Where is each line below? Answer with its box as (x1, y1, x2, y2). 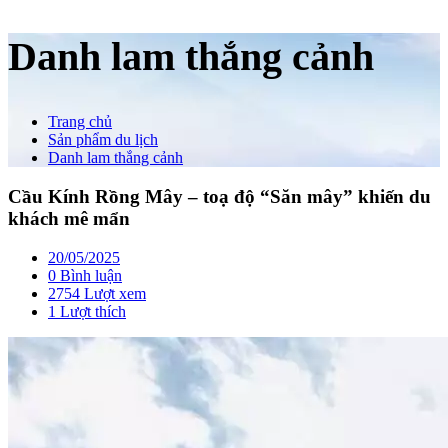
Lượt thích (56, 302, 126, 320)
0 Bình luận (48, 266, 122, 284)
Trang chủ (48, 113, 112, 131)
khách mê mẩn (8, 208, 130, 230)
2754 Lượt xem (48, 284, 146, 302)
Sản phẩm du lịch (48, 131, 158, 149)
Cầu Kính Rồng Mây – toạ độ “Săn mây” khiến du (8, 186, 431, 208)
